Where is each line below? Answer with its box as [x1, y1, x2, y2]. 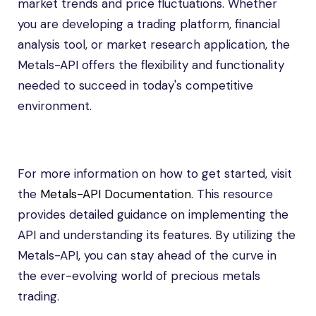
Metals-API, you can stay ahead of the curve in [18, 248, 276, 263]
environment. [18, 98, 92, 114]
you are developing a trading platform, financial [18, 16, 280, 32]
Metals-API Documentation [40, 186, 191, 202]
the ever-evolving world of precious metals [18, 268, 260, 284]
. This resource [191, 186, 273, 202]
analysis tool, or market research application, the [18, 37, 290, 52]
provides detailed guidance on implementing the [18, 207, 288, 222]
